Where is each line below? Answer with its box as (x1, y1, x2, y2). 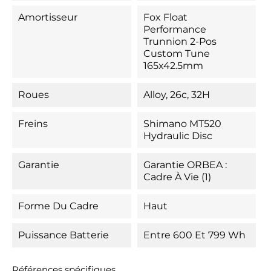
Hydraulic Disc (143, 130, 212, 142)
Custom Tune (143, 48, 210, 59)
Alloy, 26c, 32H (143, 89, 210, 100)
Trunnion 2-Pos (143, 36, 217, 47)
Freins (18, 118, 48, 129)
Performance (143, 24, 206, 35)
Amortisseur (18, 11, 77, 23)
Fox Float (143, 11, 188, 23)
